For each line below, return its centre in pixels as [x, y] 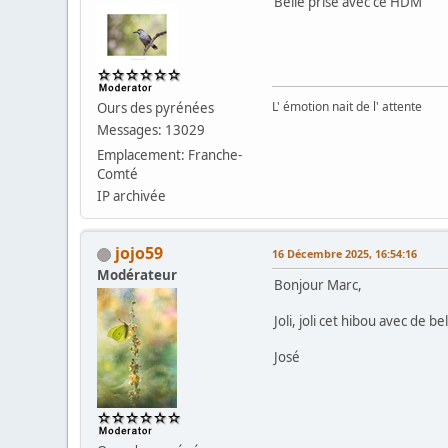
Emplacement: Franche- [170, 155]
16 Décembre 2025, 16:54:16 [345, 254]
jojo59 [139, 253]
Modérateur [137, 275]
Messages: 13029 [151, 130]
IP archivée [132, 196]
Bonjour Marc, [318, 285]
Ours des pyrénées [156, 108]
